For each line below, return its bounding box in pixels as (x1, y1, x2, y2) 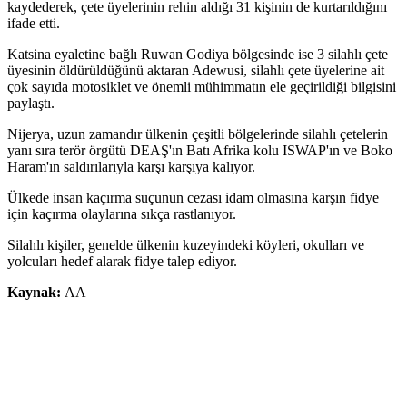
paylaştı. (7, 95, 55, 112)
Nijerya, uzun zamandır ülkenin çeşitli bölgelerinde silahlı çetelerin (7, 126, 388, 143)
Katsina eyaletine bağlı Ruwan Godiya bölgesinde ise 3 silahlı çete (7, 46, 388, 63)
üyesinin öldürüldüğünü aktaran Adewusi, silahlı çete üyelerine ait (7, 63, 384, 79)
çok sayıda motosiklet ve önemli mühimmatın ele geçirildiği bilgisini (7, 79, 396, 95)
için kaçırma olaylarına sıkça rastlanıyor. (7, 206, 236, 223)
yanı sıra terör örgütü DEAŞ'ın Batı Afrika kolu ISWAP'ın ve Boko (7, 143, 392, 159)
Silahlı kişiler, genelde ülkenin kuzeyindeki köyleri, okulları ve (7, 237, 364, 253)
